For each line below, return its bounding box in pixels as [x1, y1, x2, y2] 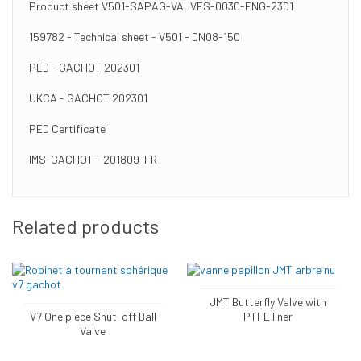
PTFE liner [243, 309, 293, 323]
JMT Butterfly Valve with [210, 294, 327, 309]
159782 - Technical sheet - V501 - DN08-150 [29, 30, 240, 44]
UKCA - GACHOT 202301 [29, 91, 147, 105]
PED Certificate [29, 122, 106, 135]
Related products [12, 214, 159, 238]
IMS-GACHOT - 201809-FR [29, 152, 157, 166]
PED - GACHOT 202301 [29, 60, 139, 74]
